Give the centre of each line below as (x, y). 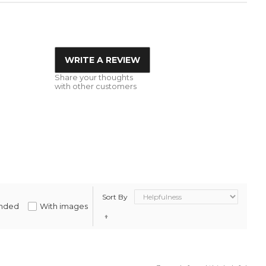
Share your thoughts (94, 77)
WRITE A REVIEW (102, 60)
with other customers (95, 86)
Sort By (115, 197)
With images (64, 206)
